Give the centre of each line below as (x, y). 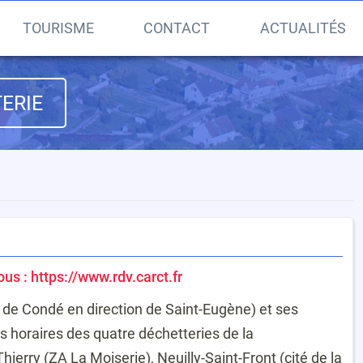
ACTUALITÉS (303, 28)
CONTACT (177, 28)
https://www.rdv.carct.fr (107, 276)
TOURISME (58, 28)
